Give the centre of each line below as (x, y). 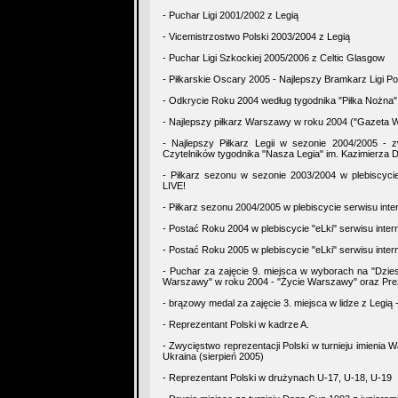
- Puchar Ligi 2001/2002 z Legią (230, 15)
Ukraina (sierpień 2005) (213, 356)
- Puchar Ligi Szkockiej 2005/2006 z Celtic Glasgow (273, 58)
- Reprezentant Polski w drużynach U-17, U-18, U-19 (277, 378)
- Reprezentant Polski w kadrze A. (235, 324)
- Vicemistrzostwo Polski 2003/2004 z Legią (256, 36)
